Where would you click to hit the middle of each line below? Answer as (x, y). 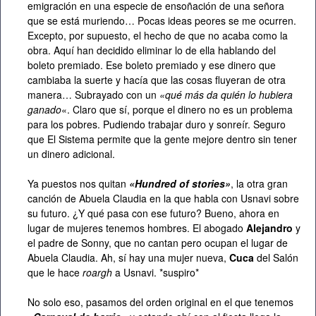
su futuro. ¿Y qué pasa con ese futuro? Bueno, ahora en (153, 213)
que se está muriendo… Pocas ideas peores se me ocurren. (162, 21)
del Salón (276, 258)
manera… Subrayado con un (93, 95)
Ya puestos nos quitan (78, 184)
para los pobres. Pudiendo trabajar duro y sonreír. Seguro (157, 124)
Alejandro (269, 228)
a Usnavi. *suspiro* (156, 273)
